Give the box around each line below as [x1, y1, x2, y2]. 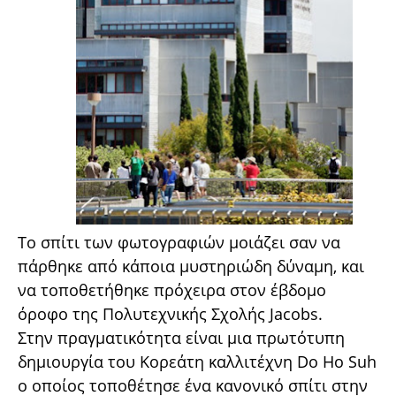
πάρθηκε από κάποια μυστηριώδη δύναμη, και [18, 255, 364, 277]
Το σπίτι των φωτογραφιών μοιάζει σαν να [18, 231, 340, 253]
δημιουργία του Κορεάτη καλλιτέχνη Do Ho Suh [18, 350, 377, 372]
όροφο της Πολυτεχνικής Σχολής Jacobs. [18, 302, 323, 324]
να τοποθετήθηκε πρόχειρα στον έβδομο [18, 278, 326, 301]
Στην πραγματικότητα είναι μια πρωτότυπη [18, 326, 345, 348]
